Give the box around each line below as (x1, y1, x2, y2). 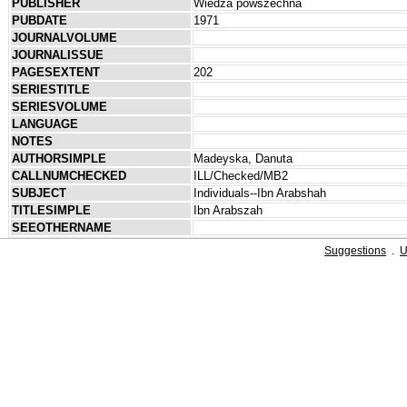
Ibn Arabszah (193, 203, 263, 217)
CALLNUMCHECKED (11, 168, 126, 183)
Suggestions (324, 243, 386, 257)
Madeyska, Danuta (193, 151, 293, 165)
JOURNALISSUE (11, 47, 104, 62)
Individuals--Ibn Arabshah (193, 185, 326, 200)
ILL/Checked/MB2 (193, 168, 288, 183)
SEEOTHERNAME (11, 220, 112, 234)
